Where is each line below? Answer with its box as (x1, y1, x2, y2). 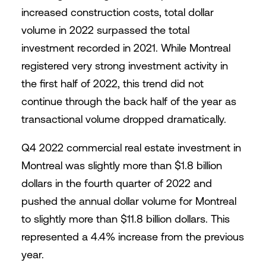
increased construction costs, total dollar (21, 6, 214, 18)
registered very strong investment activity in (21, 59, 228, 72)
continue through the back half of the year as (21, 95, 236, 107)
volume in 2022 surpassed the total (21, 24, 189, 36)
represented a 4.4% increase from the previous (21, 230, 244, 243)
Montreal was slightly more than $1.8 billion (21, 159, 222, 172)
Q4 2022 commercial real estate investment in (21, 141, 241, 154)
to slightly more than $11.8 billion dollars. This (21, 213, 230, 225)
